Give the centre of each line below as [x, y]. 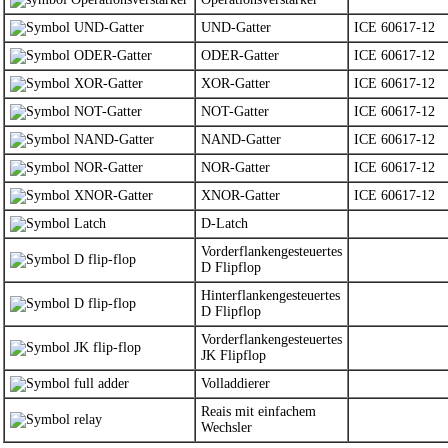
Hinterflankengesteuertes [270, 295]
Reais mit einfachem [258, 411]
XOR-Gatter [235, 83]
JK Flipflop [233, 355]
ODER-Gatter [240, 55]
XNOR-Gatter [240, 195]
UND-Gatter [236, 27]
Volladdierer [235, 383]
